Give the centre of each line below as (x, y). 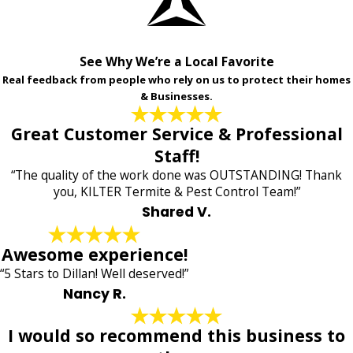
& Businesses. (176, 97)
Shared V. (176, 212)
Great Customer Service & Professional (176, 134)
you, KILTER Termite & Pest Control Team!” (176, 192)
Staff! (176, 156)
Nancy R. (94, 294)
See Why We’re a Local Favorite (176, 62)
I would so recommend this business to (176, 336)
